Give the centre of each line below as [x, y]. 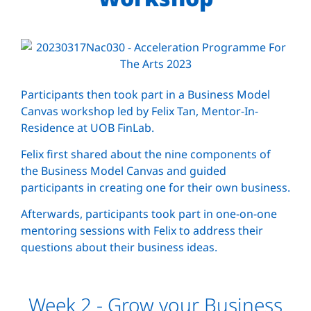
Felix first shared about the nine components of [146, 154]
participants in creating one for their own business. [155, 187]
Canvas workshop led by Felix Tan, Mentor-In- [140, 111]
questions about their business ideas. [119, 247]
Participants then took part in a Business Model [145, 94]
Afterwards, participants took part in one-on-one [149, 213]
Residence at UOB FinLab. [87, 127]
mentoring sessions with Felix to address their [142, 230]
